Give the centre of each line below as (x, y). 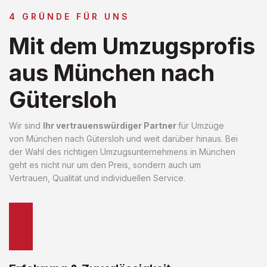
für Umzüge (201, 125)
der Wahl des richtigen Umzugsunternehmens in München (122, 151)
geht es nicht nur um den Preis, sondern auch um (105, 164)
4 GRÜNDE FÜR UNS (69, 16)
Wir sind (26, 125)
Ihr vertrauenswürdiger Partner (111, 125)
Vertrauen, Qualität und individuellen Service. (97, 178)
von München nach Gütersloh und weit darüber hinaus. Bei (123, 138)
